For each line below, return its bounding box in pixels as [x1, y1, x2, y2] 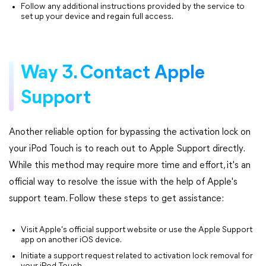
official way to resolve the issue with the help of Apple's [9, 178, 237, 187]
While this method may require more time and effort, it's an [9, 161, 251, 170]
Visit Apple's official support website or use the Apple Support [21, 226, 252, 235]
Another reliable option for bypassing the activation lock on [9, 128, 251, 137]
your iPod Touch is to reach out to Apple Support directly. [9, 144, 244, 154]
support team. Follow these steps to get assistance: [9, 194, 224, 204]
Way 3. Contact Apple [21, 64, 205, 83]
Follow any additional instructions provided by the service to [21, 2, 245, 11]
